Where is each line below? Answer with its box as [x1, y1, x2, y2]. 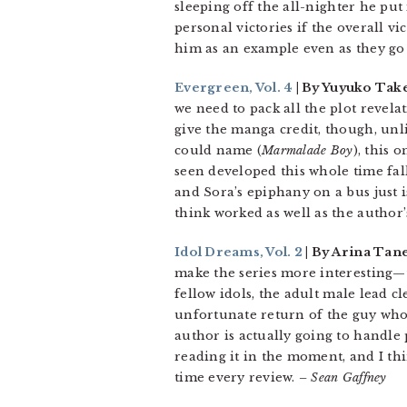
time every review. [174, 370, 299, 385]
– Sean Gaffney [298, 370, 387, 385]
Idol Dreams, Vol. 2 [174, 244, 303, 260]
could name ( [174, 143, 263, 158]
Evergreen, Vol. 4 [174, 80, 293, 95]
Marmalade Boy [262, 143, 353, 158]
